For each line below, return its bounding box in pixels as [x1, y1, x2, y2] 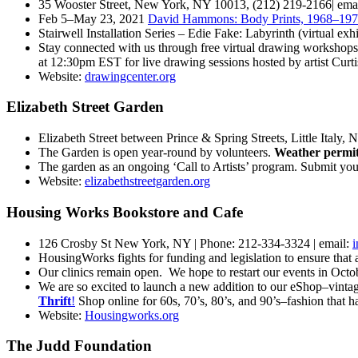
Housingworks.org [85, 308, 179, 322]
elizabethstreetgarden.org [85, 174, 210, 189]
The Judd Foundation [6, 337, 152, 355]
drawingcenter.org [85, 69, 176, 83]
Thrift [38, 293, 71, 308]
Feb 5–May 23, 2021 [38, 11, 148, 26]
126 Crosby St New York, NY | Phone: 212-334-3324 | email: [38, 236, 352, 250]
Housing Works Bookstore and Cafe [6, 203, 243, 221]
